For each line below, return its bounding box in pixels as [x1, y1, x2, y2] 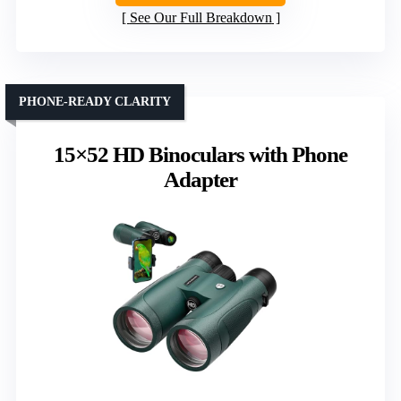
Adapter [164, 166, 237, 192]
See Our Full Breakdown [129, 9, 272, 25]
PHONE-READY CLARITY [19, 94, 171, 108]
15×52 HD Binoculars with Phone [54, 141, 347, 166]
